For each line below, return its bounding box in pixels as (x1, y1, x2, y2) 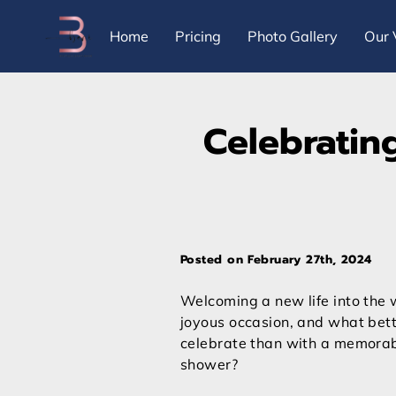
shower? (180, 355, 239, 373)
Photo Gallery (247, 27, 338, 45)
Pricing (175, 27, 221, 45)
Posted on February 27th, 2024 (180, 251, 372, 269)
